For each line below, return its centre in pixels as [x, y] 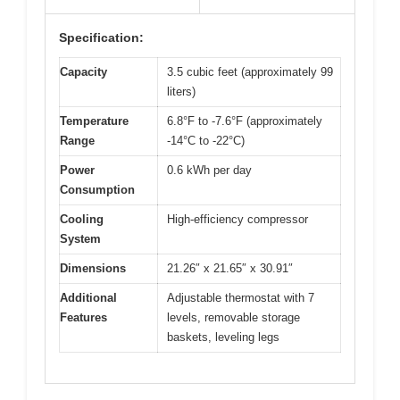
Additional [88, 297]
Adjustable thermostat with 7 [241, 297]
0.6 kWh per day [209, 170]
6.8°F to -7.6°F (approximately [245, 121]
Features [83, 317]
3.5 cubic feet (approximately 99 [250, 71]
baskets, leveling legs [223, 337]
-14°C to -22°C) [206, 140]
